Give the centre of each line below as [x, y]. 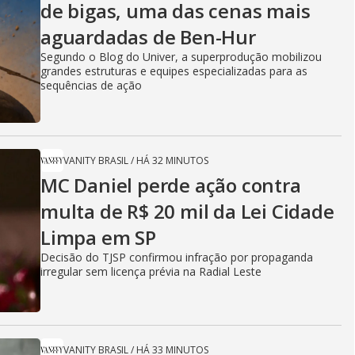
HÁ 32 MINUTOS [172, 160]
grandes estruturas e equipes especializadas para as [174, 71]
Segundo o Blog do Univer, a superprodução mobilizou [181, 57]
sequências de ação [91, 85]
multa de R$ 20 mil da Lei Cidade [187, 211]
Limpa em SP [98, 237]
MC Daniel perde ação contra [171, 185]
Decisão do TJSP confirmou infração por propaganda [177, 257]
